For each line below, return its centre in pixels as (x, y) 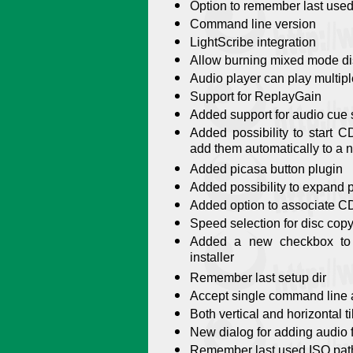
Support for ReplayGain (256, 97)
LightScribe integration (253, 42)
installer (212, 259)
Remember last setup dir (258, 278)
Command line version (253, 24)
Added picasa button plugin (266, 169)
